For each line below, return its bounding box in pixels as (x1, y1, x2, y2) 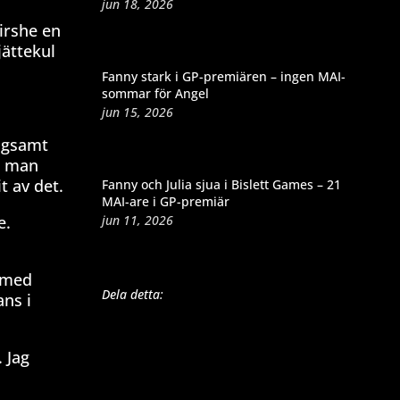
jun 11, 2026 (101, 211, 173, 229)
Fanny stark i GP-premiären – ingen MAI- (101, 67, 346, 85)
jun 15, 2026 (101, 103, 173, 121)
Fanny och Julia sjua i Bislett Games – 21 (101, 175, 341, 193)
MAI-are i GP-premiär (101, 192, 229, 210)
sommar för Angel (101, 84, 209, 102)
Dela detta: (101, 285, 163, 303)
